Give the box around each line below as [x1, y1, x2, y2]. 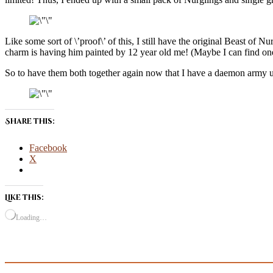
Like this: [5, 192, 43, 202]
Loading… [16, 213, 47, 222]
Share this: [5, 116, 54, 126]
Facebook [29, 142, 67, 153]
